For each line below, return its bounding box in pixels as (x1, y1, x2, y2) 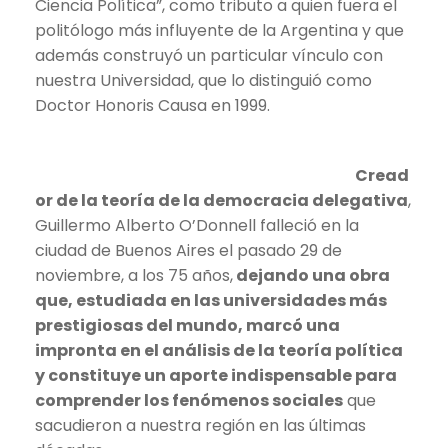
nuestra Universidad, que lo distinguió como (35, 68, 372, 92)
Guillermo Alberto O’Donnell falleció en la (35, 213, 359, 237)
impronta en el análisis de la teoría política (35, 338, 403, 362)
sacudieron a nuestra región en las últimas (35, 413, 366, 437)
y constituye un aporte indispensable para (35, 363, 397, 387)
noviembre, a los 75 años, (35, 263, 233, 287)
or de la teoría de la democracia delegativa (35, 188, 408, 212)
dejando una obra (233, 263, 390, 287)
